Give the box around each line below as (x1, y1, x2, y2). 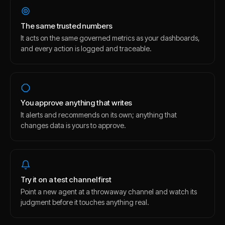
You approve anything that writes (21, 98, 133, 107)
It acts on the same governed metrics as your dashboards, (21, 34, 200, 42)
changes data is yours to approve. (21, 121, 126, 130)
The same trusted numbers (21, 21, 113, 31)
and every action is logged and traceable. (21, 44, 152, 53)
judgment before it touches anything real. (21, 198, 149, 206)
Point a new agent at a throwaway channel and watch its (21, 187, 197, 196)
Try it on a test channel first (21, 175, 111, 184)
